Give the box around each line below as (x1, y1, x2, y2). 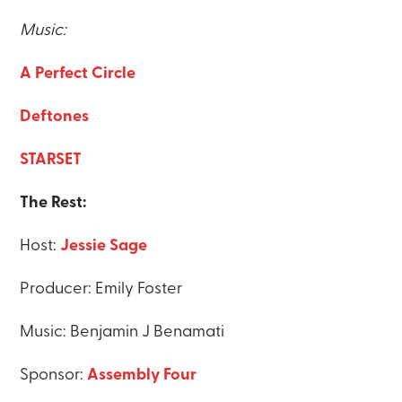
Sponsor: (20, 367, 88, 385)
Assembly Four (87, 367, 197, 385)
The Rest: (20, 195, 91, 213)
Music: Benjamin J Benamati (20, 324, 225, 342)
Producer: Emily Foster (20, 281, 183, 299)
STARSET (20, 152, 83, 170)
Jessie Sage (60, 238, 148, 256)
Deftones (20, 109, 93, 127)
